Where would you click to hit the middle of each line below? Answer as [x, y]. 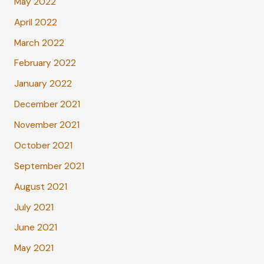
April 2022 [35, 22]
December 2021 [47, 105]
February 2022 [45, 63]
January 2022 [43, 84]
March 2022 [39, 43]
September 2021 [49, 166]
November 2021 [47, 125]
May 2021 [34, 248]
